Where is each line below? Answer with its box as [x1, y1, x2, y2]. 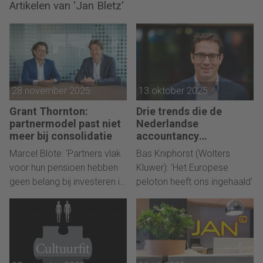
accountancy [136, 129, 199, 142]
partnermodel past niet [9, 117, 121, 130]
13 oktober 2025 [139, 85, 208, 96]
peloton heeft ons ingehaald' [136, 176, 252, 187]
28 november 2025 [12, 85, 90, 96]
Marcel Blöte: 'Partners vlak [9, 147, 121, 159]
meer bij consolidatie [9, 129, 112, 142]
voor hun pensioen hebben [9, 161, 118, 173]
